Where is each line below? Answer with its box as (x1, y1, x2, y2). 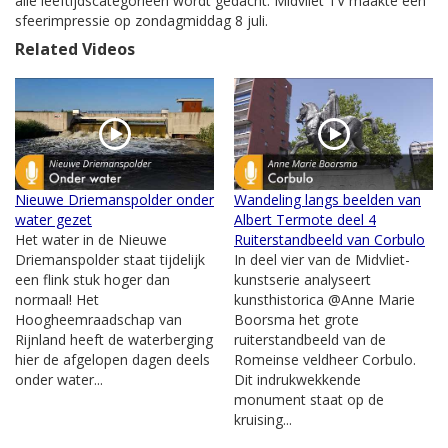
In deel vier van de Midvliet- (234, 250, 410, 270)
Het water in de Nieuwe (15, 230, 167, 250)
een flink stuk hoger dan (15, 270, 170, 290)
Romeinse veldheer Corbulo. (234, 350, 416, 370)
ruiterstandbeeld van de (234, 330, 386, 350)
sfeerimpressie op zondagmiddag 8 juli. (15, 11, 268, 31)
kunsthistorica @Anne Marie (234, 290, 415, 310)
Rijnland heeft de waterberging (15, 330, 213, 350)
